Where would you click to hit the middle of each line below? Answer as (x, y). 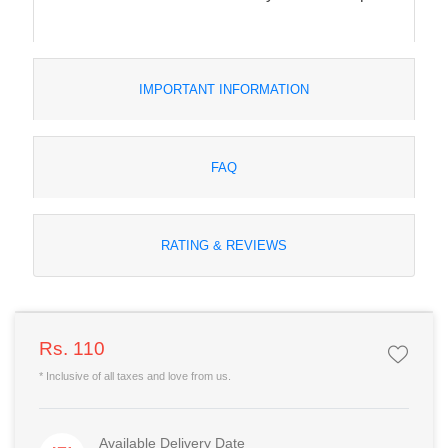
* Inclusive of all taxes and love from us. (135, 375)
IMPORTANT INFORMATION (224, 89)
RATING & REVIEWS (224, 245)
